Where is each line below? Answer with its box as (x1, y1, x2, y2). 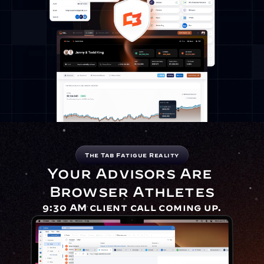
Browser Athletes (49, 183, 215, 200)
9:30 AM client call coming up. (42, 202, 222, 213)
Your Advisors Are (47, 165, 213, 181)
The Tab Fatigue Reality (85, 151, 179, 159)
